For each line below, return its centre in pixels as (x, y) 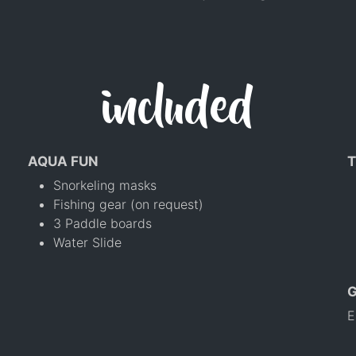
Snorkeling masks (104, 186)
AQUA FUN (63, 162)
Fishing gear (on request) (128, 205)
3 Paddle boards (102, 224)
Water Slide (87, 243)
